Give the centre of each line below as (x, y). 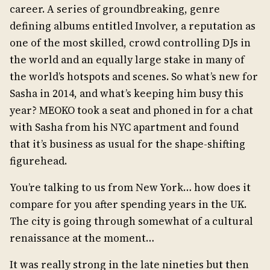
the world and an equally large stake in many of (127, 60)
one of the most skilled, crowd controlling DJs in (130, 43)
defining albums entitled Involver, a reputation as (133, 26)
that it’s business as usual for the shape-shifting (127, 144)
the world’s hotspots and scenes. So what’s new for (134, 77)
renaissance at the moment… (82, 238)
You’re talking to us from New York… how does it (130, 188)
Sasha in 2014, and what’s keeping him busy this (127, 94)
